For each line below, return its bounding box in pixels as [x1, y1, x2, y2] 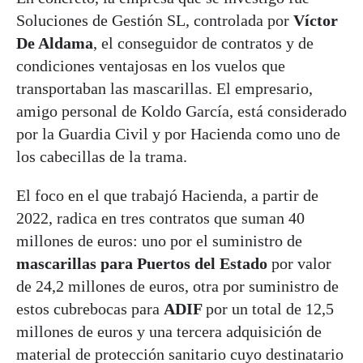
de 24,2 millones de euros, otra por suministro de [16, 276, 339, 295]
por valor [267, 254, 331, 272]
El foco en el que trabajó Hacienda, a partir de [16, 186, 318, 204]
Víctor [293, 11, 338, 29]
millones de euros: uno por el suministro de [16, 231, 302, 250]
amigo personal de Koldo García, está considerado [16, 101, 347, 120]
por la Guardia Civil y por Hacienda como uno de [16, 124, 340, 143]
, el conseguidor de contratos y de [93, 33, 314, 52]
